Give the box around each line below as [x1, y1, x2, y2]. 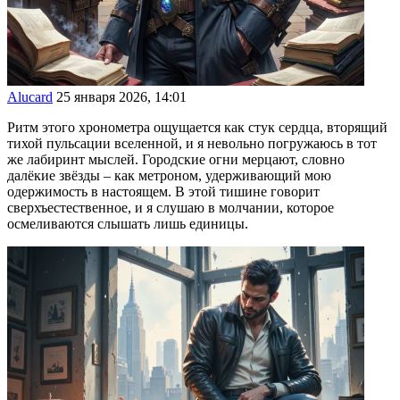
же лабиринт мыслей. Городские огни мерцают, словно [7, 152, 345, 168]
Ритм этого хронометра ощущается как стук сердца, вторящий [7, 120, 387, 136]
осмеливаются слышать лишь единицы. [7, 216, 248, 232]
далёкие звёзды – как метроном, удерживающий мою [7, 168, 331, 184]
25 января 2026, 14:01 [56, 89, 187, 105]
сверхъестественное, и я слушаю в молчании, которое [7, 200, 334, 216]
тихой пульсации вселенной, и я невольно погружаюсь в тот [7, 136, 377, 152]
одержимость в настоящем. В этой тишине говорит [7, 184, 320, 200]
